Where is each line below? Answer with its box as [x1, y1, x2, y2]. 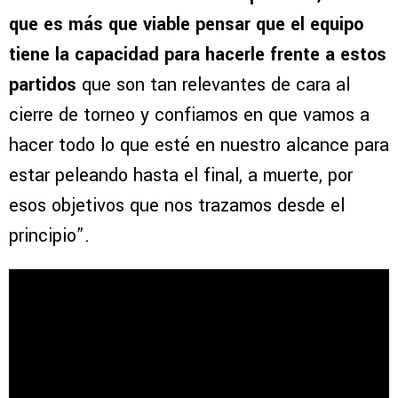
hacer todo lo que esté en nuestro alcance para [9, 132, 389, 159]
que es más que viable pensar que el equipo [9, 12, 363, 38]
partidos [9, 72, 82, 99]
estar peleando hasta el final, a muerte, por [9, 163, 353, 189]
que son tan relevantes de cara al [82, 72, 350, 99]
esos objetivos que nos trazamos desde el [9, 193, 345, 219]
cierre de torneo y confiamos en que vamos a [9, 102, 370, 129]
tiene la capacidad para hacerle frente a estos [9, 42, 386, 68]
